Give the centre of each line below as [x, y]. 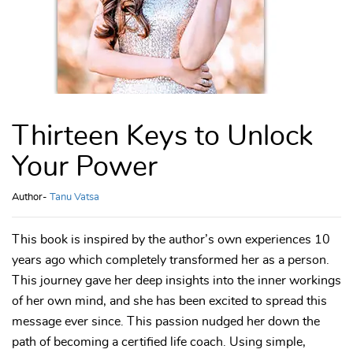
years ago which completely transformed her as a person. [171, 260]
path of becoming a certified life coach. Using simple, [159, 342]
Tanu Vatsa [74, 198]
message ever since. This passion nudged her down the [166, 322]
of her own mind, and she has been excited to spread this [169, 301]
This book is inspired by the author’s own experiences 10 [171, 240]
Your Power [85, 167]
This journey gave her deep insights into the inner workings [176, 281]
